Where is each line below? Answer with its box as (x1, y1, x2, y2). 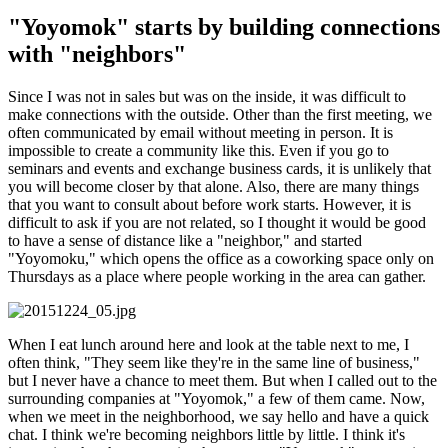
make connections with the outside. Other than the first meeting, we (8, 106, 432, 124)
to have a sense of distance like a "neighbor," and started (8, 232, 362, 250)
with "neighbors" (8, 41, 186, 68)
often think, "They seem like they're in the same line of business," (8, 354, 420, 372)
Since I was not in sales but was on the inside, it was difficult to (8, 88, 406, 106)
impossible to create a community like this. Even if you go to (8, 142, 389, 160)
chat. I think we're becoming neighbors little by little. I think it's (8, 426, 405, 444)
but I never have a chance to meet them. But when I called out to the (8, 372, 437, 390)
